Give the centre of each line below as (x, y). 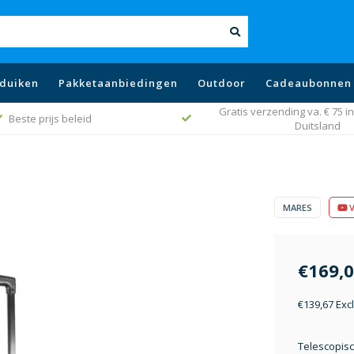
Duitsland (318, 126)
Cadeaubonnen (309, 83)
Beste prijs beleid (50, 119)
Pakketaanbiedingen (118, 83)
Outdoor (222, 83)
